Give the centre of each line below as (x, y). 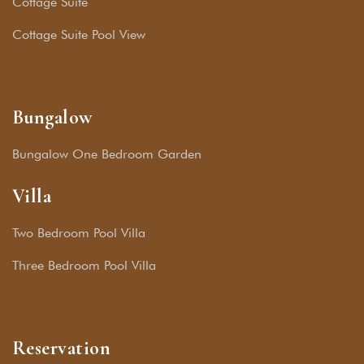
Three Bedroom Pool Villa (84, 266)
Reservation (62, 349)
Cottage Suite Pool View (79, 35)
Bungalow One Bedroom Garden (107, 154)
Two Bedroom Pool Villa (79, 233)
